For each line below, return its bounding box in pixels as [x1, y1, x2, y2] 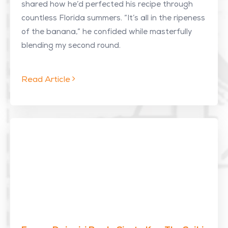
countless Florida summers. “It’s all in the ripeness [21, 15, 205, 22]
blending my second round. [21, 42, 121, 50]
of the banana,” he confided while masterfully [21, 28, 192, 36]
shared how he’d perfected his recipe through [21, 1, 193, 9]
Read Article [21, 76, 72, 84]
